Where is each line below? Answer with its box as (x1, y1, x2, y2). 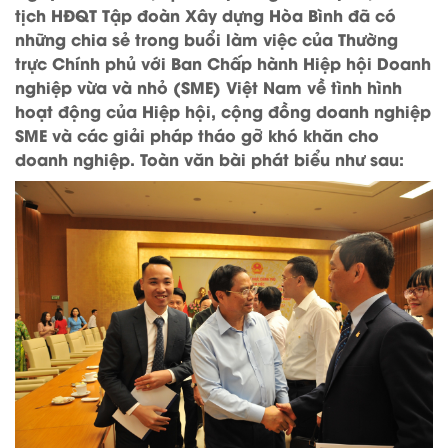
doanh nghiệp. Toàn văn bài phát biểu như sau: (15, 147, 404, 171)
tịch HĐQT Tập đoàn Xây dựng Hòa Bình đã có (15, 3, 396, 27)
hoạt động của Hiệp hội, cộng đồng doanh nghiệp (15, 99, 431, 123)
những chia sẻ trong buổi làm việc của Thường (15, 27, 398, 51)
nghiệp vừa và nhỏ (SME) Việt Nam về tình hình (15, 75, 402, 99)
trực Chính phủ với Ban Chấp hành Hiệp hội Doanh (15, 51, 431, 75)
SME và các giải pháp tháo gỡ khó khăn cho (15, 123, 379, 147)
